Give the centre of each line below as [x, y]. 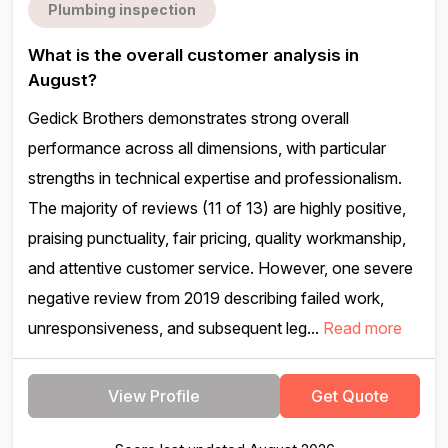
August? [62, 80]
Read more [362, 328]
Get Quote [350, 396]
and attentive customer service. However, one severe [220, 268]
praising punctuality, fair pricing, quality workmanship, [217, 238]
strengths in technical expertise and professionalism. [215, 178]
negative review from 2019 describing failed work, [206, 298]
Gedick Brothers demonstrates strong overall [188, 118]
